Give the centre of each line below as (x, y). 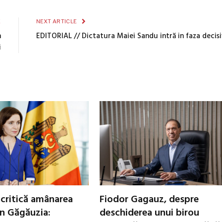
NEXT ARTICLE (57, 22)
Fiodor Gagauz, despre (149, 199)
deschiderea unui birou (149, 213)
